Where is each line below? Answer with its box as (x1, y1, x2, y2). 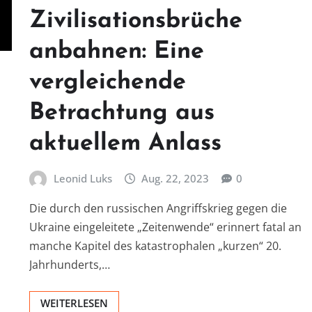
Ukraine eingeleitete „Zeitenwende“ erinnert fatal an (29, 219, 302, 235)
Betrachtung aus (29, 100, 214, 125)
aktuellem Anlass (29, 131, 221, 156)
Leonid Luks (53, 171, 112, 185)
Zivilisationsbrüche (29, 8, 242, 33)
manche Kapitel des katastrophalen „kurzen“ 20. (29, 238, 281, 254)
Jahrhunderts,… (29, 257, 110, 273)
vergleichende (29, 70, 186, 95)
